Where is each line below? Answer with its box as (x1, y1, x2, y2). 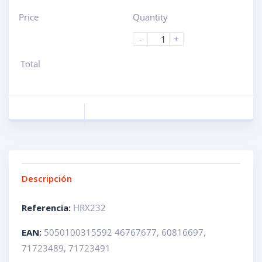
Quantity (133, 11, 168, 23)
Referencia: (22, 202, 71, 214)
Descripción (22, 173, 72, 185)
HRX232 (71, 202, 106, 214)
